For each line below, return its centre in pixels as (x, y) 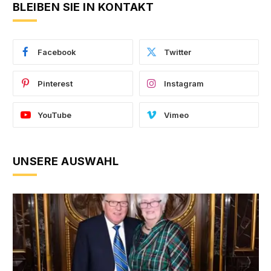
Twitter (177, 52)
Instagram (184, 83)
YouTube (54, 115)
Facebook (57, 52)
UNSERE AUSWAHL (66, 161)
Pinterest (55, 83)
